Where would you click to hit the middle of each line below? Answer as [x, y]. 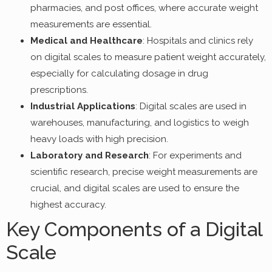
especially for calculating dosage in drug [119, 74]
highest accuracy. [68, 205]
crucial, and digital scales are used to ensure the [135, 189]
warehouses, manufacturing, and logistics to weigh [140, 123]
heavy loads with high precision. [99, 139]
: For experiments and [195, 156]
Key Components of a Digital [134, 229]
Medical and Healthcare [87, 41]
